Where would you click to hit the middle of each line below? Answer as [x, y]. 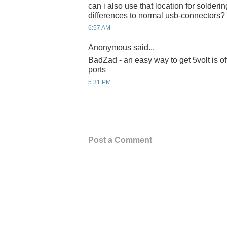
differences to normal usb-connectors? [157, 16]
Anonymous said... [121, 47]
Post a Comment [120, 140]
